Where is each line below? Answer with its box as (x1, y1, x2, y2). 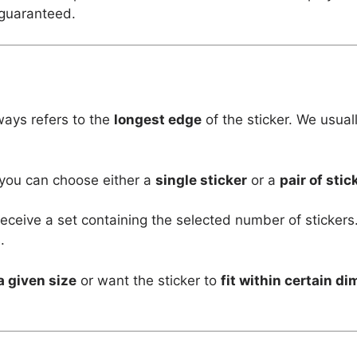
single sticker (155, 171, 247, 188)
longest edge (114, 112, 202, 128)
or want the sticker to (76, 272, 221, 288)
